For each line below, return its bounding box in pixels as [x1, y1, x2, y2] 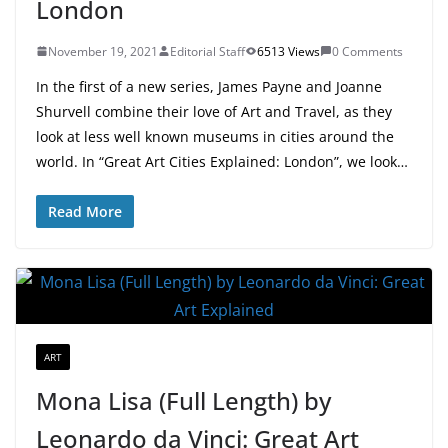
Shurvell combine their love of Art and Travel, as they [36, 101, 392, 121]
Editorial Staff [170, 42, 245, 60]
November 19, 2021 [48, 42, 158, 60]
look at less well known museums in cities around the [36, 126, 394, 146]
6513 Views [257, 42, 320, 60]
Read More [48, 201, 122, 221]
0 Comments [332, 42, 403, 60]
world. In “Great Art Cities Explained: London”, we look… [36, 151, 408, 171]
